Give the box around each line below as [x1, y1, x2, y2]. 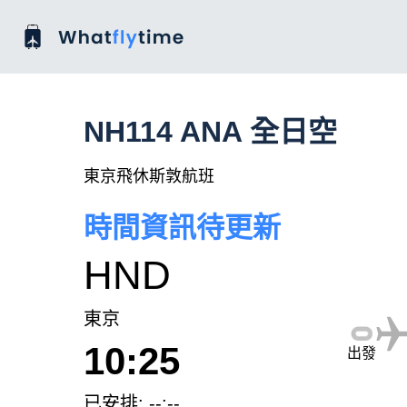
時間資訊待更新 [84, 212, 281, 243]
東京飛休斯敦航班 [84, 167, 214, 185]
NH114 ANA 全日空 [84, 115, 337, 148]
